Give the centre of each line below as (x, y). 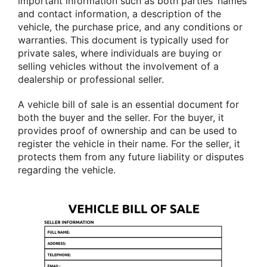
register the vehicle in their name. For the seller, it (129, 143)
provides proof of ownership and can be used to (128, 130)
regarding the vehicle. (67, 170)
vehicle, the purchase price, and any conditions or (130, 27)
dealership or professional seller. (91, 80)
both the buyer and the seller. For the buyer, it (121, 117)
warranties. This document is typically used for (123, 40)
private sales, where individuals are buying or (120, 53)
